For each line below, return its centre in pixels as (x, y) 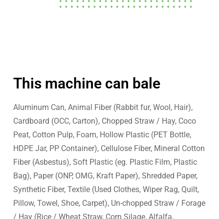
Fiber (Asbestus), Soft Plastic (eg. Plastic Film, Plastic (105, 162)
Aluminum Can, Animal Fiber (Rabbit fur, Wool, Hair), (103, 107)
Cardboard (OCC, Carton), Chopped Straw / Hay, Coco (105, 121)
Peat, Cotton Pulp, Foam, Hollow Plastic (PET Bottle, (102, 134)
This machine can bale (87, 83)
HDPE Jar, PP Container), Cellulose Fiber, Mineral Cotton (109, 148)
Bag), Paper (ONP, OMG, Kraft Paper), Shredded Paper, (105, 175)
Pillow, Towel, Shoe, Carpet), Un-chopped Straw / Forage (109, 203)
